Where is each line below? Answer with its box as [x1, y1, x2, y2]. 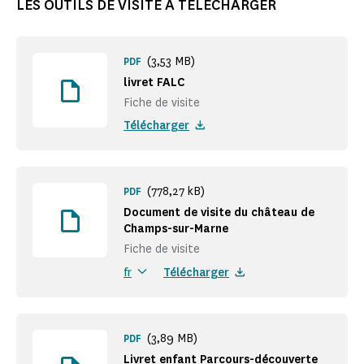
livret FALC [123, 75, 184, 91]
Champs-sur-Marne [123, 221, 228, 237]
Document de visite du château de [123, 205, 314, 221]
